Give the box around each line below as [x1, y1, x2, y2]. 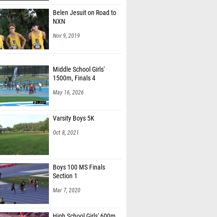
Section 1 [53, 172, 77, 180]
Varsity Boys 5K [53, 114, 94, 123]
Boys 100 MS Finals [53, 163, 105, 171]
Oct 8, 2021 [53, 129, 79, 136]
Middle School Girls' [53, 65, 105, 74]
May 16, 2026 [53, 89, 84, 96]
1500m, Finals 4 [53, 74, 95, 82]
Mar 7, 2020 [53, 187, 80, 194]
